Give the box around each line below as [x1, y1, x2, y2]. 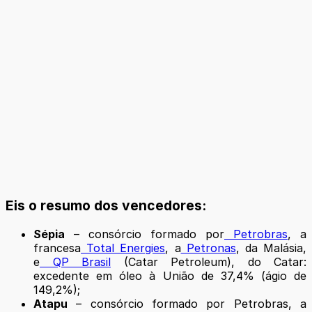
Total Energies [81, 241, 166, 256]
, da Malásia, [235, 241, 307, 256]
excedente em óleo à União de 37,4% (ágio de [33, 269, 306, 283]
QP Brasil [40, 255, 111, 270]
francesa [33, 241, 81, 256]
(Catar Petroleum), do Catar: [111, 255, 306, 270]
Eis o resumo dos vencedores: [6, 197, 206, 214]
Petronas [180, 241, 236, 256]
